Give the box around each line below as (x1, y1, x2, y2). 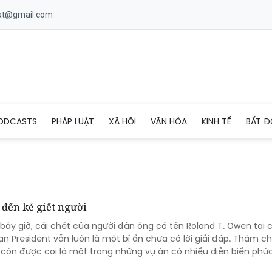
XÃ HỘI (109, 115, 136, 127)
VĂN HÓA (151, 115, 187, 127)
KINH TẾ (202, 115, 231, 127)
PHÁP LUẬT (52, 115, 94, 127)
